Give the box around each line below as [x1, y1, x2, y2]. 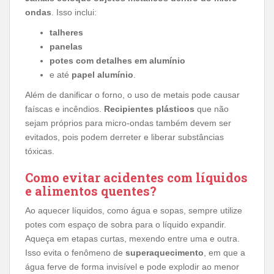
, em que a [204, 247, 245, 257]
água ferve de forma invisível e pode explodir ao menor [25, 261, 239, 272]
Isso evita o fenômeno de [25, 247, 125, 257]
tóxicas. [25, 146, 54, 156]
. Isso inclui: [51, 7, 97, 17]
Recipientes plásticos [104, 103, 194, 114]
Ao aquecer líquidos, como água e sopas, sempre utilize [25, 205, 242, 215]
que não [194, 103, 229, 114]
